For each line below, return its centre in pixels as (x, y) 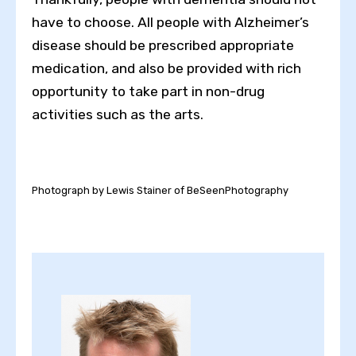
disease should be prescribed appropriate (163, 46)
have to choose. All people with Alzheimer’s (170, 23)
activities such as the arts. (118, 115)
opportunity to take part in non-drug (148, 92)
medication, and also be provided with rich (166, 69)
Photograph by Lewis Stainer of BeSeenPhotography (160, 190)
